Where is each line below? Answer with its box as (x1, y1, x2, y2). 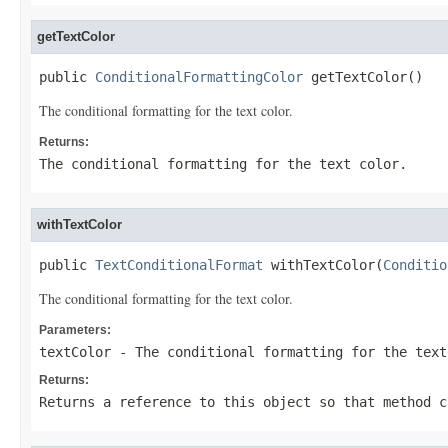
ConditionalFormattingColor (95, 69, 303, 85)
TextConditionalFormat (95, 257, 263, 273)
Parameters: (39, 323, 111, 337)
